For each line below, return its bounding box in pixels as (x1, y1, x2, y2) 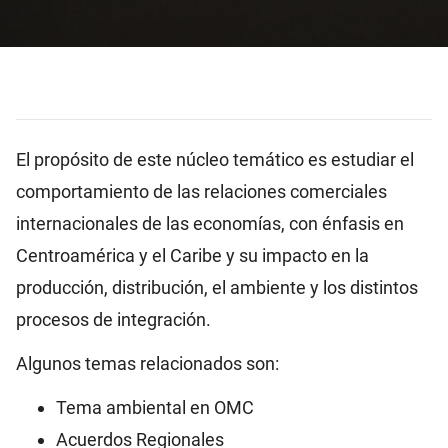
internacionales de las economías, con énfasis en (16, 213, 404, 235)
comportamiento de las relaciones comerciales (16, 181, 387, 203)
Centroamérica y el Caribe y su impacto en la (16, 245, 369, 267)
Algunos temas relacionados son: (16, 353, 279, 375)
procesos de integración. (16, 309, 211, 331)
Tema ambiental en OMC (56, 397, 254, 419)
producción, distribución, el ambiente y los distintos (16, 277, 418, 299)
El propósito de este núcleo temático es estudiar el (16, 149, 414, 171)
